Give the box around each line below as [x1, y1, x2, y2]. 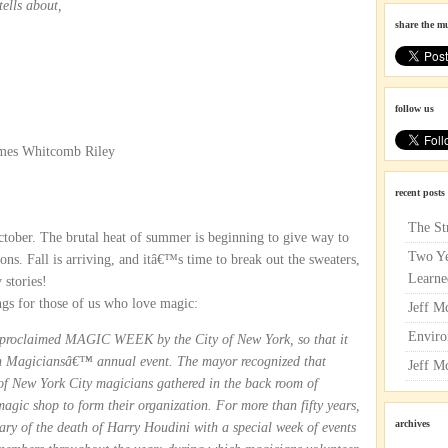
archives [395, 418, 430, 429]
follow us [395, 103, 434, 114]
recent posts [395, 187, 445, 198]
